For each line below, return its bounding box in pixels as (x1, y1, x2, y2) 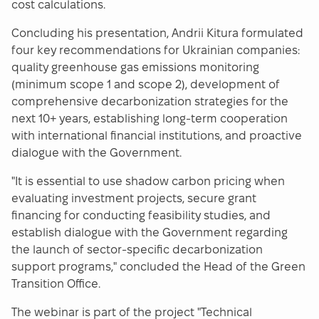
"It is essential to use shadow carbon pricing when (11, 175, 285, 188)
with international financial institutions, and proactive (11, 130, 302, 142)
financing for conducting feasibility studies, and (11, 209, 271, 222)
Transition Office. (11, 278, 100, 291)
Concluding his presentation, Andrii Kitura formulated (11, 27, 303, 40)
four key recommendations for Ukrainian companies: (11, 44, 300, 57)
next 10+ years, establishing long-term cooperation (11, 113, 288, 125)
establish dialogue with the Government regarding (11, 226, 288, 239)
